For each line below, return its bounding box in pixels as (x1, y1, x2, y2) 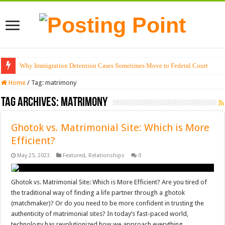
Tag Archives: (1, 96, 61, 110)
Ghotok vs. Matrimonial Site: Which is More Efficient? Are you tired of (11, 178, 207, 186)
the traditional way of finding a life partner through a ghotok (11, 189, 185, 197)
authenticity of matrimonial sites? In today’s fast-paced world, (11, 210, 189, 218)
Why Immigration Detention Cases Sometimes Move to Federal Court (20, 62, 208, 70)
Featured (63, 152, 86, 159)
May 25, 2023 (17, 152, 50, 159)
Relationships (88, 152, 125, 159)
